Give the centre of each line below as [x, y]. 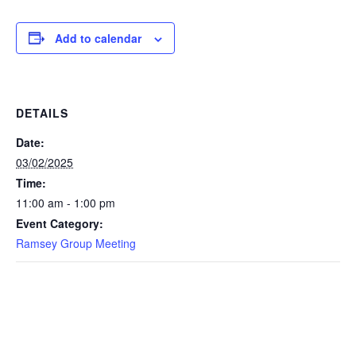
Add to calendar [98, 38]
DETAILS [42, 112]
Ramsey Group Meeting [76, 243]
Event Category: [60, 223]
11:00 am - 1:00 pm [66, 202]
